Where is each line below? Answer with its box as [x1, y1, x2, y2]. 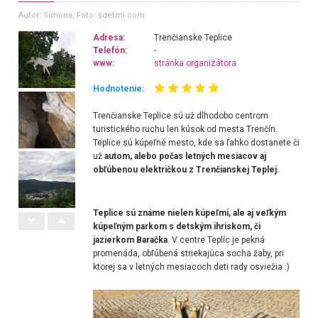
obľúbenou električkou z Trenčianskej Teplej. [93, 165, 280, 175]
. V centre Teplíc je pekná [168, 235, 265, 246]
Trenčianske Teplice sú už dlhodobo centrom [93, 111, 269, 121]
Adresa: [93, 33, 126, 43]
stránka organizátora [153, 58, 236, 69]
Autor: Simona [18, 11, 72, 20]
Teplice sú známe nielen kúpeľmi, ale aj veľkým [93, 208, 287, 219]
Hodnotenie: [93, 84, 145, 94]
